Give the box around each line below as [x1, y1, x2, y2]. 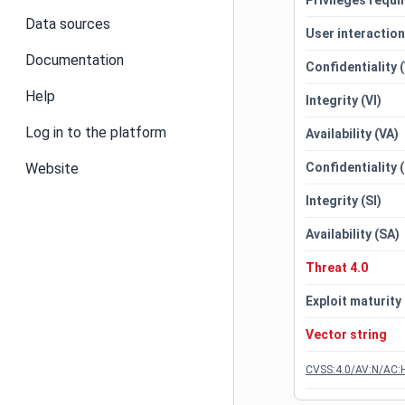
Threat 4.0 [306, 260, 369, 275]
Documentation [25, 52, 124, 69]
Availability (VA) [306, 127, 400, 141]
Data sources [25, 15, 110, 33]
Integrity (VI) [306, 93, 382, 108]
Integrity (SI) [306, 193, 382, 208]
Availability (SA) [306, 227, 400, 241]
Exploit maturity [306, 294, 402, 308]
